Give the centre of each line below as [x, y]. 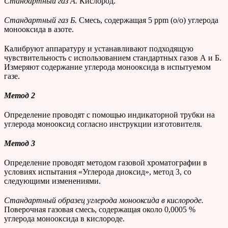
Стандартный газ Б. [41, 20]
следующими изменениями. [52, 181]
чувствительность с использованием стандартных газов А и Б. [113, 58]
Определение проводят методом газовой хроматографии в [106, 163]
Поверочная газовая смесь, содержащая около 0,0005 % [100, 210]
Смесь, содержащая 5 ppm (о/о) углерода [149, 20]
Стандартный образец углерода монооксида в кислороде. [104, 201]
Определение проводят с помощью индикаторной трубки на [109, 115]
